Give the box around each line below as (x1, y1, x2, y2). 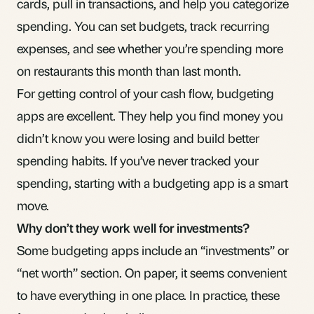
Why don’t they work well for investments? (17, 219, 250, 235)
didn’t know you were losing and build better (17, 129, 259, 146)
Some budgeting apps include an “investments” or (17, 241, 289, 258)
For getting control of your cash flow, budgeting (17, 84, 274, 101)
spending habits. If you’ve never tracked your (17, 151, 259, 168)
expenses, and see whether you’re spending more (17, 39, 283, 56)
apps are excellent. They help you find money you (17, 107, 283, 123)
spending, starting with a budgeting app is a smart (17, 174, 288, 191)
